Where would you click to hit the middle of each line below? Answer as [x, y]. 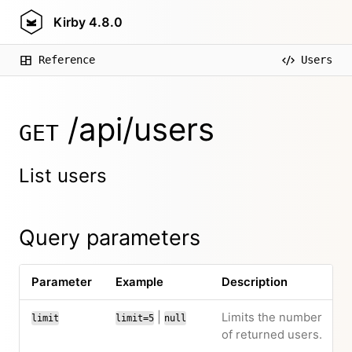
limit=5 [134, 318]
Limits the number [271, 317]
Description [254, 282]
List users [63, 176]
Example [139, 282]
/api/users [137, 129]
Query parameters [110, 238]
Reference [67, 60]
